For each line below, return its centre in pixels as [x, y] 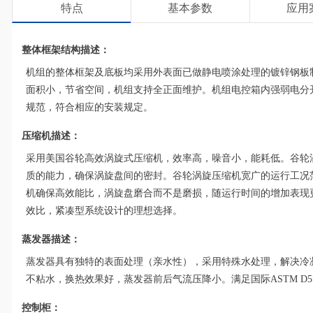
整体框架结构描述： [66, 50]
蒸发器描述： [51, 239]
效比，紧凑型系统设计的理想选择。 [104, 210]
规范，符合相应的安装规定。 [90, 107]
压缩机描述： [51, 136]
